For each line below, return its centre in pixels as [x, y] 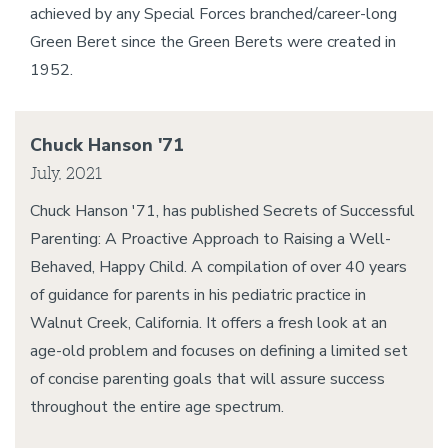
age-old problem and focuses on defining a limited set [219, 351]
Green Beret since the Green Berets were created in [213, 42]
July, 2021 [66, 172]
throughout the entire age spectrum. [157, 407]
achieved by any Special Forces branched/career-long [213, 14]
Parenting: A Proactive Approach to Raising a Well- [210, 239]
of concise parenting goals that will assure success [207, 379]
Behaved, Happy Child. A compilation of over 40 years [218, 267]
